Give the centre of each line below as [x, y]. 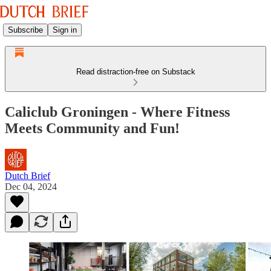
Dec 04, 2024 [31, 186]
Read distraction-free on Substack [135, 72]
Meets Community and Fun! [92, 128]
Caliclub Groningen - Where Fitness [117, 112]
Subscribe [25, 30]
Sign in [65, 30]
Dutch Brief [28, 175]
